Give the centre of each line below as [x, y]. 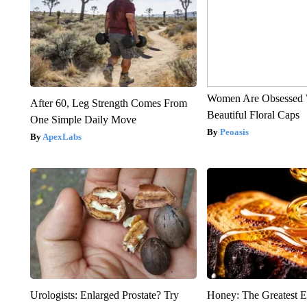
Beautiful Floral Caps [254, 114]
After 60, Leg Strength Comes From [108, 103]
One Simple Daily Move [83, 119]
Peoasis [235, 132]
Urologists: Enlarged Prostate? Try [104, 295]
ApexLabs [62, 136]
